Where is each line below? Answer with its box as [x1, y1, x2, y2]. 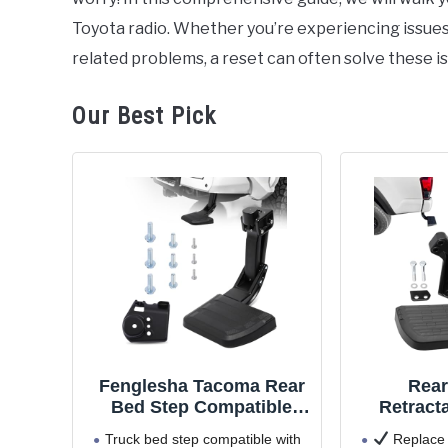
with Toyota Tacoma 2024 [93, 418, 310, 438]
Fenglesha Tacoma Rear [98, 376, 305, 396]
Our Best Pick [72, 102, 216, 130]
